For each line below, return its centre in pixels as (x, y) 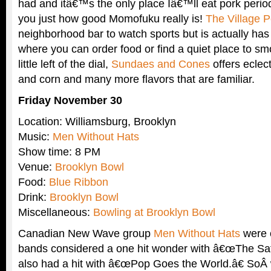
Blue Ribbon (79, 182)
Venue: (37, 167)
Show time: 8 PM (59, 152)
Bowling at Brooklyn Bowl (154, 212)
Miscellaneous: (56, 212)
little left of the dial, (65, 64)
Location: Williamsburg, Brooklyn (97, 122)
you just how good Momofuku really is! (112, 19)
